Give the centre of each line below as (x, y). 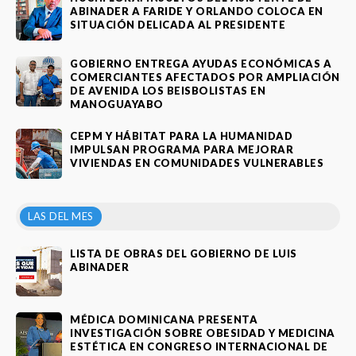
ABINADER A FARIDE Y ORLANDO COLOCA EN (197, 11)
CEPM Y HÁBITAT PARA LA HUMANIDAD (181, 135)
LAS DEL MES (61, 216)
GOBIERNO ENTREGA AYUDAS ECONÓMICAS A (201, 63)
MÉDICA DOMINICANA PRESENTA (164, 319)
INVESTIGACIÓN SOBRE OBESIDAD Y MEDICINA (203, 333)
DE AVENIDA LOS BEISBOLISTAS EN (168, 90)
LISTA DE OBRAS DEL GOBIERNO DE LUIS (184, 253)
